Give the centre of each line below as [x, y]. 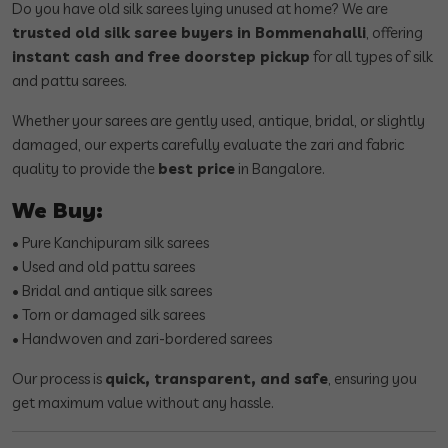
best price [196, 169]
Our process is [58, 379]
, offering [394, 33]
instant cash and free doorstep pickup [161, 57]
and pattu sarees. [69, 81]
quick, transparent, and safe [216, 379]
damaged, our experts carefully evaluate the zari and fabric [208, 145]
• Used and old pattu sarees [103, 267]
